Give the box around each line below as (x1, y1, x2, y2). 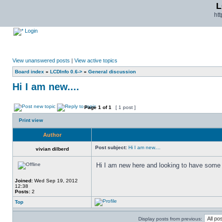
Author (43, 132, 61, 138)
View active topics (74, 57, 117, 63)
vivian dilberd (35, 146, 69, 152)
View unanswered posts (12, 57, 70, 63)
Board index (15, 69, 44, 74)
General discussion (88, 69, 136, 74)
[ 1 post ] (114, 105, 137, 110)
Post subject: (95, 145, 127, 150)
